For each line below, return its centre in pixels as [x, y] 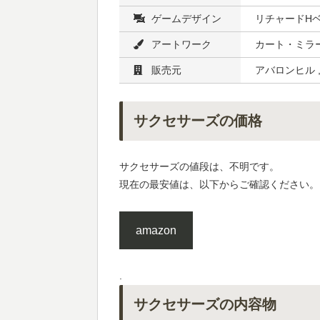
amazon [156, 230]
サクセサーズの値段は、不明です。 [199, 166]
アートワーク [181, 44]
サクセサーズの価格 [198, 120]
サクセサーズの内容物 [205, 305]
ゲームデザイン [186, 18]
